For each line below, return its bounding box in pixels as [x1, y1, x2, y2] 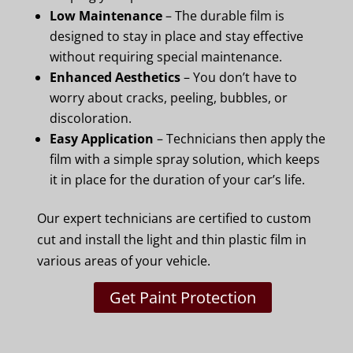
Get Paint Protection [109, 287, 256, 308]
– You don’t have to [180, 69, 297, 86]
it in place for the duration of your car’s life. [50, 171, 305, 188]
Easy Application [50, 130, 154, 147]
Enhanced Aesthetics [50, 69, 180, 86]
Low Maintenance [50, 7, 162, 24]
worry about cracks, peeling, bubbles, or [50, 89, 288, 106]
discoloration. [50, 110, 132, 127]
